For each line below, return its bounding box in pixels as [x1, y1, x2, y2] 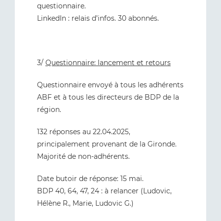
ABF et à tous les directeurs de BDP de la [37, 93, 179, 102]
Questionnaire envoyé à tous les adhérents [37, 80, 184, 89]
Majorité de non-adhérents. [37, 152, 132, 161]
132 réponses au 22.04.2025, [37, 127, 130, 136]
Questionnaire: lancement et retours [45, 58, 171, 67]
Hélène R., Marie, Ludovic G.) [37, 199, 134, 208]
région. [37, 105, 61, 114]
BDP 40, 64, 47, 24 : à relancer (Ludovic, [37, 186, 172, 195]
